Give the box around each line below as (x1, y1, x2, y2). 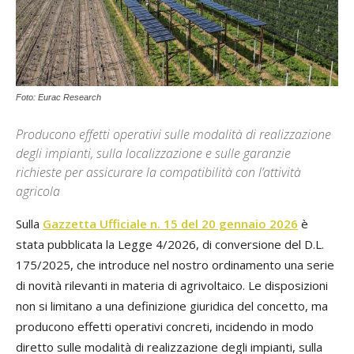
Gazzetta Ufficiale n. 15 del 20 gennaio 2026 (43, 215, 298, 232)
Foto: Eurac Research (16, 92, 101, 102)
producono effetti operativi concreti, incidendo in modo (16, 318, 314, 334)
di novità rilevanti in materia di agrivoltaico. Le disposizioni (16, 277, 328, 293)
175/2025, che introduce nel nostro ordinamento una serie (16, 256, 334, 273)
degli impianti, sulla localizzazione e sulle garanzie (16, 144, 291, 162)
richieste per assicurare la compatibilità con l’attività (16, 163, 301, 181)
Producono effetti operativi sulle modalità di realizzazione (16, 125, 331, 143)
